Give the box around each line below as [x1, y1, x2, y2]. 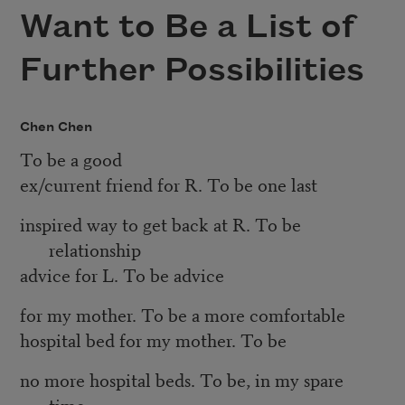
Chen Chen [19, 119, 92, 135]
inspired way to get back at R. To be [19, 211, 301, 238]
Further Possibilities [19, 52, 364, 89]
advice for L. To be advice [19, 261, 224, 288]
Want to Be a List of [19, 9, 355, 46]
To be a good [19, 146, 122, 173]
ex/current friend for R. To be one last [19, 171, 317, 198]
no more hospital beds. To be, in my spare [19, 366, 344, 393]
